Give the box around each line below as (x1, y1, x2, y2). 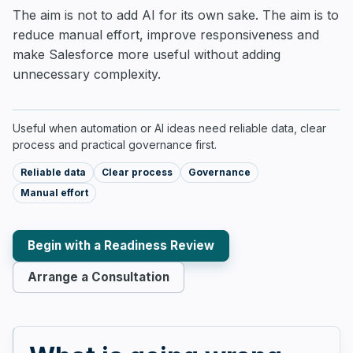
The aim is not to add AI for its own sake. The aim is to (13, 7, 339, 23)
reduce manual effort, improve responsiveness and (13, 27, 319, 43)
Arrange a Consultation (28, 269, 169, 284)
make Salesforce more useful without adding (13, 46, 281, 62)
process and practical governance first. (13, 138, 217, 151)
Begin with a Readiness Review (28, 238, 214, 253)
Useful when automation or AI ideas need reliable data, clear (13, 121, 326, 135)
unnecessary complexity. (13, 66, 161, 82)
